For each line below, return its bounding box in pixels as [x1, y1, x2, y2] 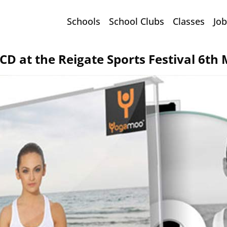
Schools [66, 15, 100, 27]
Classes [172, 15, 205, 27]
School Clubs [108, 15, 164, 27]
